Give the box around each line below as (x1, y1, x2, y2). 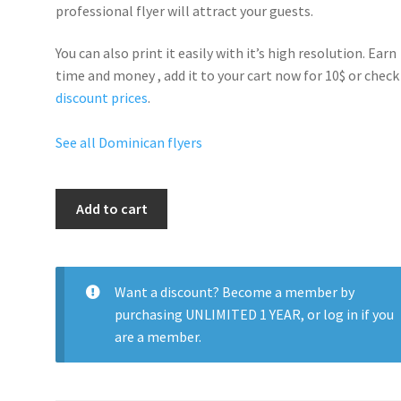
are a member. (114, 327, 201, 346)
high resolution (268, 44, 363, 63)
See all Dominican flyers (55, 133, 203, 152)
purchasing (114, 304, 185, 323)
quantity (55, 257, 107, 276)
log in (322, 304, 358, 323)
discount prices (55, 89, 149, 107)
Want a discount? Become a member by (114, 282, 354, 301)
